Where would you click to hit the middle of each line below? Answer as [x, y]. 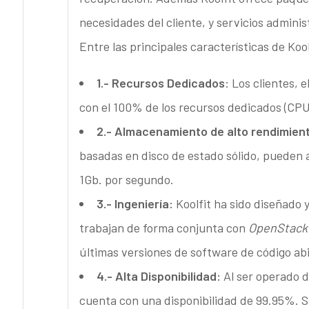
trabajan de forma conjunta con [163, 228]
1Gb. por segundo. [126, 180]
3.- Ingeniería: [136, 204]
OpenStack [278, 228]
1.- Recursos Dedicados [160, 83]
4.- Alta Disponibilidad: [160, 276]
